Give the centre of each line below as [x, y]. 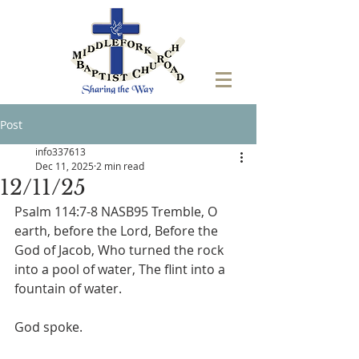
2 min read [120, 166]
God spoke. [48, 327]
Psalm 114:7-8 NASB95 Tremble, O [117, 212]
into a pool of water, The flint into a [121, 269]
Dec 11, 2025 [65, 166]
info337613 [61, 151]
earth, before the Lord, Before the [118, 231]
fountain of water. [68, 288]
